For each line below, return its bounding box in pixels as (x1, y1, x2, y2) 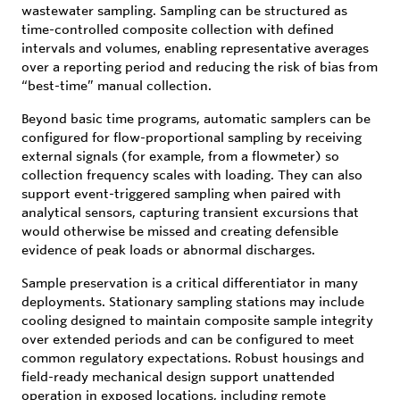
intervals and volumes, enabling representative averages (21, 39, 369, 56)
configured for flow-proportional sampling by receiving (21, 129, 362, 146)
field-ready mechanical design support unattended (21, 368, 335, 385)
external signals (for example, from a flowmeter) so (21, 147, 339, 164)
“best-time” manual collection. (21, 77, 212, 94)
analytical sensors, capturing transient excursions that (21, 204, 359, 221)
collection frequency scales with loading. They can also (21, 166, 362, 183)
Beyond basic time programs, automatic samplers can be (21, 110, 371, 127)
